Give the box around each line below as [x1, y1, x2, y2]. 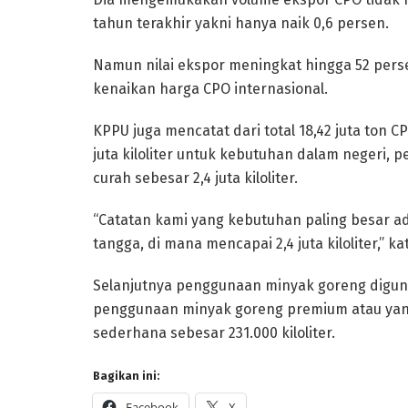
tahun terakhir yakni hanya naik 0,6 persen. [93, 14, 389, 32]
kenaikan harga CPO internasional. [93, 79, 328, 97]
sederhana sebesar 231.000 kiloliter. [93, 323, 335, 342]
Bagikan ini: [93, 369, 159, 382]
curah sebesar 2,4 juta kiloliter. [93, 168, 298, 187]
